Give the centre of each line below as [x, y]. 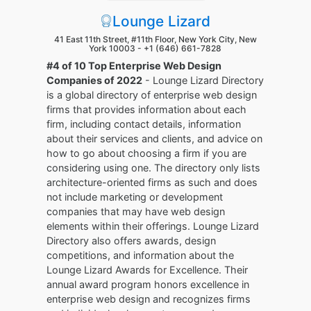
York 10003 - [117, 48]
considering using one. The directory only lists [154, 168]
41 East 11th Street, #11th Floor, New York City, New [155, 39]
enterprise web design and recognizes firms [149, 299]
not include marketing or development [135, 197]
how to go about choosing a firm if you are [147, 153]
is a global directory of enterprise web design [152, 95]
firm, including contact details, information [144, 124]
